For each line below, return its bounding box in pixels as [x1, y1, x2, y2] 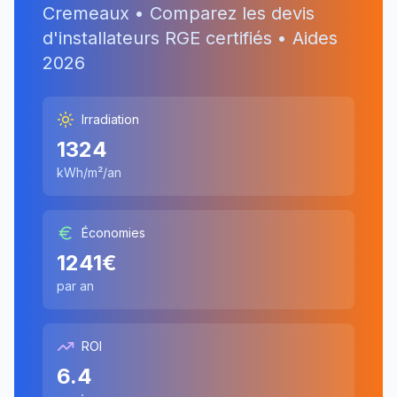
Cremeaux [43, 3, 129, 24]
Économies [82, 225, 145, 240]
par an [57, 278, 94, 293]
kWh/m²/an [57, 165, 121, 180]
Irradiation [82, 112, 139, 127]
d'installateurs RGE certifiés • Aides [43, 27, 338, 49]
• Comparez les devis [129, 3, 315, 24]
